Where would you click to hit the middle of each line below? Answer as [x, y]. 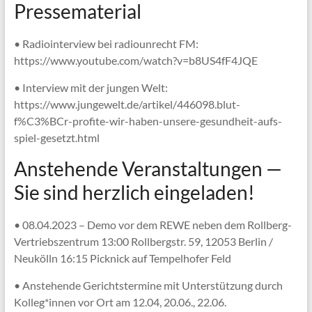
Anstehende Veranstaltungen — [148, 168]
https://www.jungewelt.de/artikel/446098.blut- [127, 104]
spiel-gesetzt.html [56, 137]
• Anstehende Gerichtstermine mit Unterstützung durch [148, 285]
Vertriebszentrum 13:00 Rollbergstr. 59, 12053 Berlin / [143, 241]
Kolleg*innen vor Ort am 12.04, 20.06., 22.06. [120, 302]
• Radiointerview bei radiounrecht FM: [106, 43]
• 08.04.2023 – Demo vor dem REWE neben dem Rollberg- [153, 224]
